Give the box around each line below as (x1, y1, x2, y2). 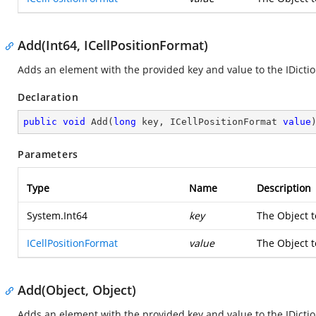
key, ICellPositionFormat (136, 116, 283, 127)
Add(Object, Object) (18, 281, 136, 298)
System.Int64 (27, 209, 87, 222)
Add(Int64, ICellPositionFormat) (18, 37, 208, 54)
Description (257, 181, 311, 195)
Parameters (18, 147, 78, 161)
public (23, 116, 57, 127)
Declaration (18, 90, 79, 104)
